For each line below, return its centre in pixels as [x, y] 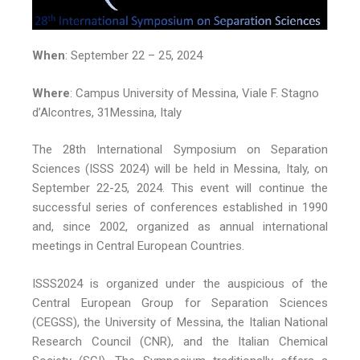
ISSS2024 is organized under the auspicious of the [180, 283]
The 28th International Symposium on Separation [180, 150]
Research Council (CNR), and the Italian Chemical [180, 341]
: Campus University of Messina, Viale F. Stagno [194, 93]
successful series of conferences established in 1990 [180, 208]
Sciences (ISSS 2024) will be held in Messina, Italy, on [180, 169]
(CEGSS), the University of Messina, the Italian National [180, 322]
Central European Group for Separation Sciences [180, 303]
